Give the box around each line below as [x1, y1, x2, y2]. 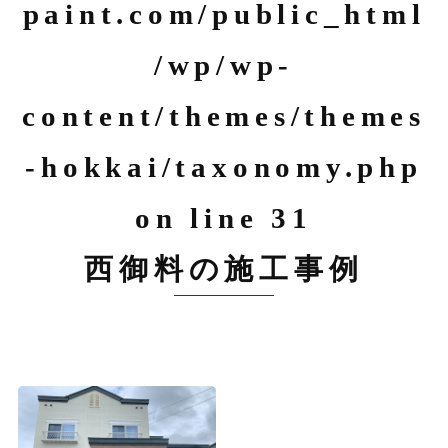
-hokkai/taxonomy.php [25, 151, 423, 183]
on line [135, 202, 272, 234]
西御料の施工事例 [84, 253, 364, 285]
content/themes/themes [22, 100, 426, 132]
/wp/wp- [153, 49, 295, 81]
